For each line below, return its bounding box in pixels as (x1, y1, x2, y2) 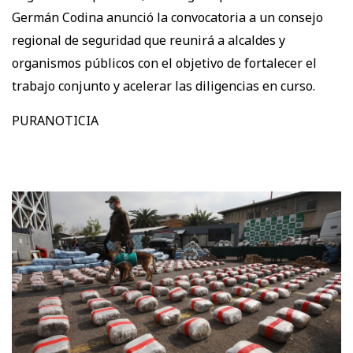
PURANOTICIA (12, 111, 98, 129)
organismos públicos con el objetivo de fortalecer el (12, 54, 317, 72)
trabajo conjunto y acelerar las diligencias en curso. (12, 76, 315, 95)
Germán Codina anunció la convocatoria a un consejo (12, 8, 323, 26)
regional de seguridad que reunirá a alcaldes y (12, 31, 285, 49)
